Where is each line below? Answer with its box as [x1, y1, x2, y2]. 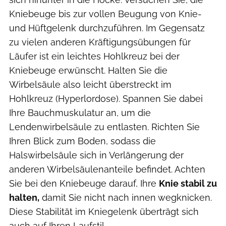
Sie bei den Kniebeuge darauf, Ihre [9, 178, 159, 189]
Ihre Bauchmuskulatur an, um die [9, 107, 151, 118]
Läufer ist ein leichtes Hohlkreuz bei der [9, 50, 180, 62]
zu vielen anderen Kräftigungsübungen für [9, 36, 191, 47]
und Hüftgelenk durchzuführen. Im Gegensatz [9, 22, 205, 33]
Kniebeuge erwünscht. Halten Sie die [9, 65, 167, 76]
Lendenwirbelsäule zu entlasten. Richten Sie [9, 121, 200, 132]
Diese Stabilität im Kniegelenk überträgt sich [9, 206, 199, 217]
